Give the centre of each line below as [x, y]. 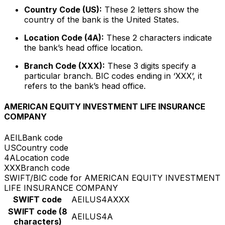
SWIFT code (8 [37, 211]
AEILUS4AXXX [100, 199]
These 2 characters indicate [158, 38]
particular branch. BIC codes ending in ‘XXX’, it [113, 76]
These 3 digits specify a [150, 66]
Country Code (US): [63, 10]
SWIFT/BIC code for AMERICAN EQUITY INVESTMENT [112, 178]
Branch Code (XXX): [65, 66]
